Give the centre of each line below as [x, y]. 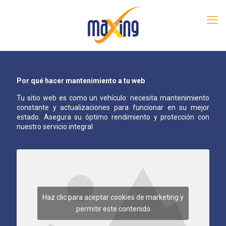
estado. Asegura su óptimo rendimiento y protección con [113, 117]
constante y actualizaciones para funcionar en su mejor [113, 107]
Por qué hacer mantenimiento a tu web [81, 81]
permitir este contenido [113, 209]
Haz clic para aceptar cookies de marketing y [113, 197]
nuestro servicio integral [55, 127]
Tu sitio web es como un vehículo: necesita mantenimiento [113, 98]
